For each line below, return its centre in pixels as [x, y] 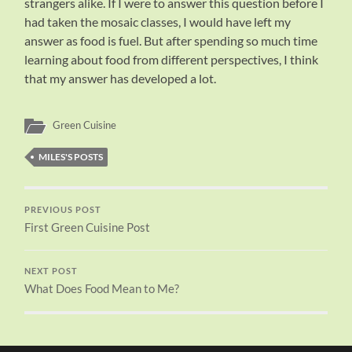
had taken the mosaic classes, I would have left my [158, 21]
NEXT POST [51, 271]
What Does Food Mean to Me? [102, 288]
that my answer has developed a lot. [121, 78]
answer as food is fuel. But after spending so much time [171, 40]
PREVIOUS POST [63, 209]
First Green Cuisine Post [88, 227]
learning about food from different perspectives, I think [172, 59]
